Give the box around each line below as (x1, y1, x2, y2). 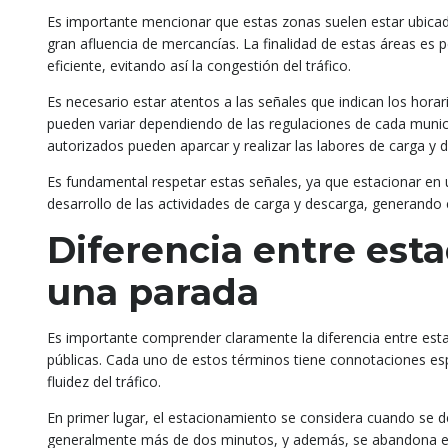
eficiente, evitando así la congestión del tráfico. (47, 56, 351, 75)
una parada (47, 270, 259, 314)
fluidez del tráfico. (47, 372, 161, 391)
